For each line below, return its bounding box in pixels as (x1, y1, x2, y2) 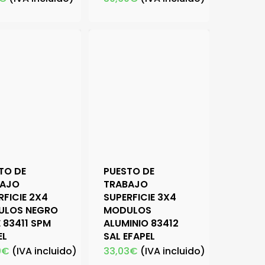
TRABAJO (104, 177, 148, 192)
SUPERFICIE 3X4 (104, 190, 177, 205)
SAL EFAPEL (104, 230, 156, 244)
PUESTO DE (104, 164, 155, 179)
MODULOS (104, 203, 152, 218)
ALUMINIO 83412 (104, 216, 179, 231)
